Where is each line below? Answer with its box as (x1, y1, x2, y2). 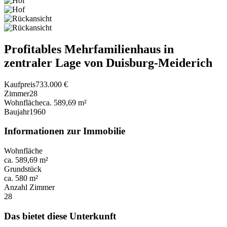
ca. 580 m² (4, 173, 38, 182)
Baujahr (4, 107, 29, 116)
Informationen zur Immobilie (4, 126, 125, 137)
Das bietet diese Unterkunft (4, 210, 116, 221)
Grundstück (4, 164, 42, 173)
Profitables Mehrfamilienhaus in (4, 42, 174, 56)
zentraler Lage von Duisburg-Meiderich (4, 56, 212, 69)
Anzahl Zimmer (4, 182, 55, 192)
